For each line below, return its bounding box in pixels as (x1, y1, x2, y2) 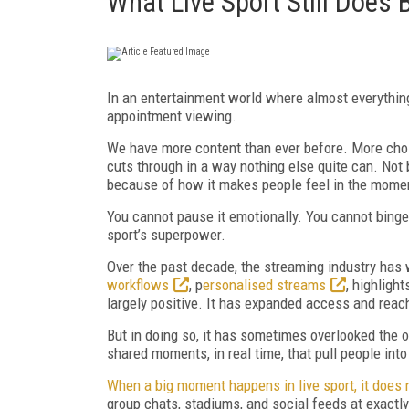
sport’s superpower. (107, 225, 225, 244)
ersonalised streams (203, 275, 326, 294)
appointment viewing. (107, 106, 236, 125)
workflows (107, 275, 169, 294)
